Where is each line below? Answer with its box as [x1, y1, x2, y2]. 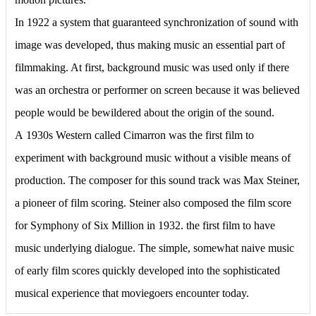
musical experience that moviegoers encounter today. [15, 286, 249, 299]
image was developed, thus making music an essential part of [15, 38, 285, 51]
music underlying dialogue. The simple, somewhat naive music [15, 241, 294, 254]
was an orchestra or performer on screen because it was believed [15, 83, 300, 96]
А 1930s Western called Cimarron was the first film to [15, 128, 254, 141]
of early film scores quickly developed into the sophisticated [15, 264, 280, 276]
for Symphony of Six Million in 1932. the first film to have [15, 219, 275, 231]
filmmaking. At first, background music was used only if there [15, 61, 289, 73]
